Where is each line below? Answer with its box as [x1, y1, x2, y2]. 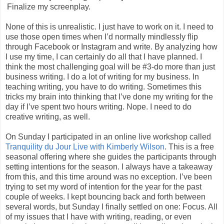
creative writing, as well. [5, 112, 90, 121]
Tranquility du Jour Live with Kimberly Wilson [5, 142, 164, 151]
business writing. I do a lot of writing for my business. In [5, 72, 199, 81]
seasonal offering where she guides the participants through [5, 152, 216, 161]
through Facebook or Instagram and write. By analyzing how [5, 42, 217, 51]
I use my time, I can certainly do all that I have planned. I [5, 52, 202, 61]
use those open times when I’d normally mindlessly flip [5, 32, 198, 41]
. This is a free [164, 142, 214, 151]
